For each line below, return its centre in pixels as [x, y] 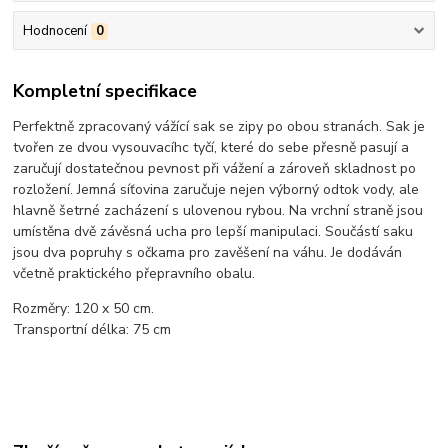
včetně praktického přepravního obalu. [134, 274]
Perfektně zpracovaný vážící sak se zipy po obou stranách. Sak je [219, 127]
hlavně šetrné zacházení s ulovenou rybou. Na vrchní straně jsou [218, 211]
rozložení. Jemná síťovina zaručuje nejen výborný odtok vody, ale [216, 190]
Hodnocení [54, 30]
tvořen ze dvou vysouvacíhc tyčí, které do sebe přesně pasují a [211, 148]
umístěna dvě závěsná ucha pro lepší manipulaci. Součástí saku [213, 232]
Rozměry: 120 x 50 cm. [84, 309]
